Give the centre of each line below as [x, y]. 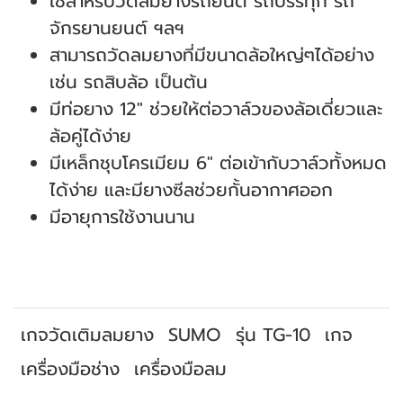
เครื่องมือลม [180, 369]
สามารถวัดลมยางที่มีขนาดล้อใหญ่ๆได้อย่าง [212, 55]
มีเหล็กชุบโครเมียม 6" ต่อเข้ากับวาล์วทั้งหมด [218, 163]
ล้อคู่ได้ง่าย [90, 136]
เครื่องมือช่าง [70, 369]
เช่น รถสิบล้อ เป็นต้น [129, 82]
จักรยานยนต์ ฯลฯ [117, 28]
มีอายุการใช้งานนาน [122, 217]
